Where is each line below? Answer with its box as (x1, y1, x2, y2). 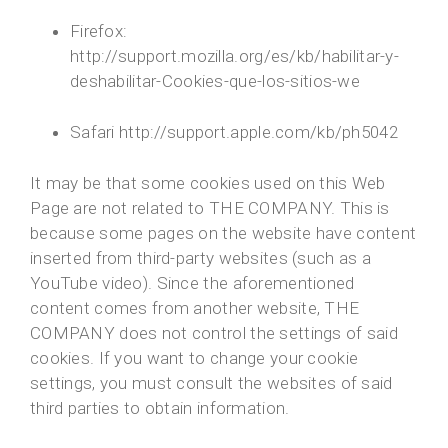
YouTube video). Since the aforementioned (30, 273, 355, 294)
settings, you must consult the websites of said (30, 373, 393, 394)
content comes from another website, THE (30, 298, 360, 319)
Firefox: (70, 21, 128, 42)
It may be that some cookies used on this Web (30, 173, 386, 194)
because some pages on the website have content (30, 223, 417, 244)
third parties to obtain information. (30, 398, 290, 419)
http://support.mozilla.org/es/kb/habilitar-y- (70, 46, 400, 67)
